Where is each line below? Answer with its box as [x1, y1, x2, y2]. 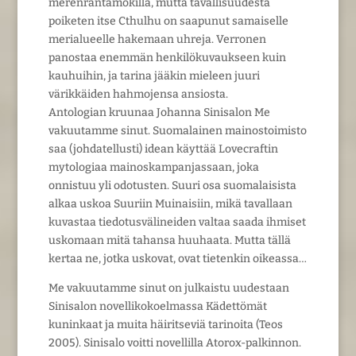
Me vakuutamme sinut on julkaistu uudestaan [48, 281, 289, 295]
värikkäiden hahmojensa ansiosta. [48, 87, 228, 101]
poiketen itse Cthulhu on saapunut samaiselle [48, 14, 288, 28]
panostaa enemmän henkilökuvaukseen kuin [48, 50, 286, 64]
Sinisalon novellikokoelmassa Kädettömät [48, 299, 267, 313]
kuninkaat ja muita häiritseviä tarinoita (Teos [48, 317, 283, 331]
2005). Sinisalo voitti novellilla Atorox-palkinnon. [48, 335, 301, 350]
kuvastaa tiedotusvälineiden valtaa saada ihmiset [48, 215, 306, 229]
